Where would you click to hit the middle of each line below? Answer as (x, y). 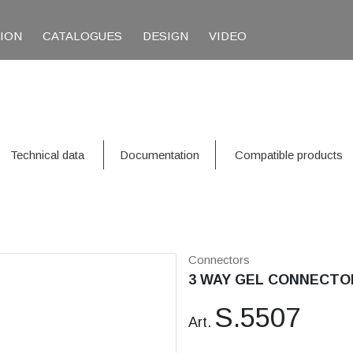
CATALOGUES (83, 36)
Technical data (47, 155)
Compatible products (289, 155)
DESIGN (166, 36)
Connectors (219, 260)
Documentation (160, 155)
